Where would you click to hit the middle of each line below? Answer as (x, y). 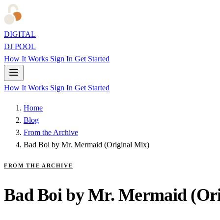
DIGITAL (20, 34)
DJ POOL (20, 46)
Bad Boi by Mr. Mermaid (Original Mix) (86, 145)
